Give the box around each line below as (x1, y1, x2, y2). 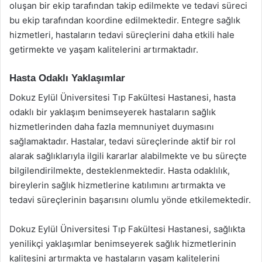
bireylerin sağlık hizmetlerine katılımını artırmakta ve (9, 179, 226, 191)
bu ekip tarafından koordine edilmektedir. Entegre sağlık (9, 15, 240, 26)
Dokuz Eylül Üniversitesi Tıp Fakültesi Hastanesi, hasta (9, 91, 236, 103)
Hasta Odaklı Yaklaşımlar (9, 73, 125, 84)
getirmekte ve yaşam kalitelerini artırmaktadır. (9, 44, 198, 55)
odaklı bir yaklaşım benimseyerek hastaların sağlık (9, 106, 216, 118)
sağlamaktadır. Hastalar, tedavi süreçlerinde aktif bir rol (9, 135, 236, 147)
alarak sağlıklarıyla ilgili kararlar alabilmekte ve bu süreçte (9, 150, 247, 161)
